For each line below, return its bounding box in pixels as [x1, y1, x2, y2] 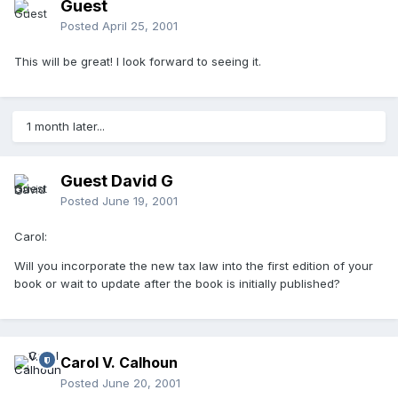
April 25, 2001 [102, 19, 178, 34]
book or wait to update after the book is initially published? [14, 276, 340, 291]
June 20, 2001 [102, 376, 180, 391]
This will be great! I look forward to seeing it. [14, 54, 261, 69]
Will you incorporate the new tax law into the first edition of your [14, 259, 373, 274]
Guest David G [60, 171, 173, 191]
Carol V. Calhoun [60, 354, 178, 372]
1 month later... [27, 119, 105, 134]
